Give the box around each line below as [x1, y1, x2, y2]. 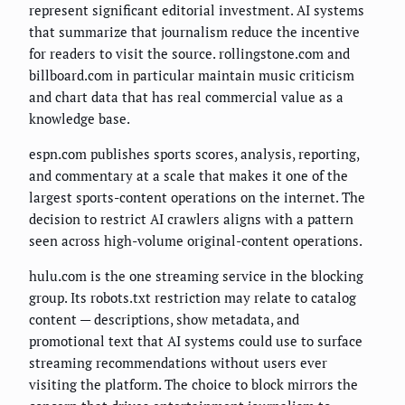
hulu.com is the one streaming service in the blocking [29, 267, 363, 286]
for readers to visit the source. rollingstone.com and [29, 44, 350, 63]
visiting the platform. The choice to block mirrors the [29, 375, 358, 394]
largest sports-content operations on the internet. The [29, 188, 365, 207]
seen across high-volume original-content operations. [29, 231, 363, 250]
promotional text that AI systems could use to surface [29, 332, 363, 351]
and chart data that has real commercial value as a [29, 88, 344, 107]
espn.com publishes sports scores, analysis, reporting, [29, 145, 359, 164]
